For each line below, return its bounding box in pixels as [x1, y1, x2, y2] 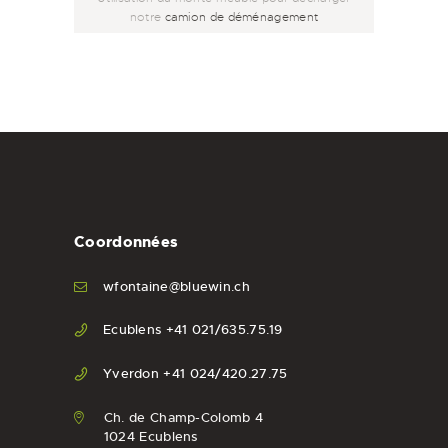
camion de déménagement [164, 9, 319, 25]
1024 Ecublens [103, 427, 198, 445]
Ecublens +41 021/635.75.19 [102, 321, 283, 339]
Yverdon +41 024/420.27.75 [102, 365, 288, 383]
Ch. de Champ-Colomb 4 [103, 408, 264, 426]
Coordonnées [74, 231, 179, 252]
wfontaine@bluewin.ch [102, 277, 250, 295]
